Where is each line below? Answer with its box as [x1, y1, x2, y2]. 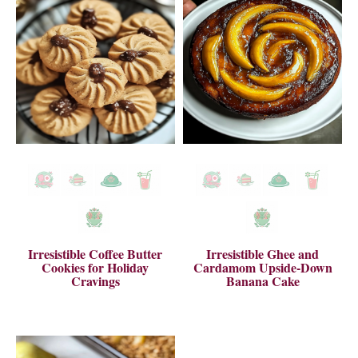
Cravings [70, 271, 120, 290]
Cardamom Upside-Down [193, 257, 332, 276]
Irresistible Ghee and [206, 244, 320, 263]
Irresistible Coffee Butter [28, 244, 163, 263]
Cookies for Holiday [42, 257, 149, 276]
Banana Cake [225, 271, 300, 290]
